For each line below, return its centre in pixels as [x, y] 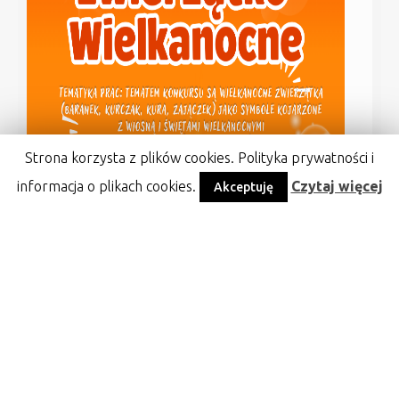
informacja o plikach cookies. [108, 186]
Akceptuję [243, 187]
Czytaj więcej [337, 186]
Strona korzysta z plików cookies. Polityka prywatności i [199, 158]
